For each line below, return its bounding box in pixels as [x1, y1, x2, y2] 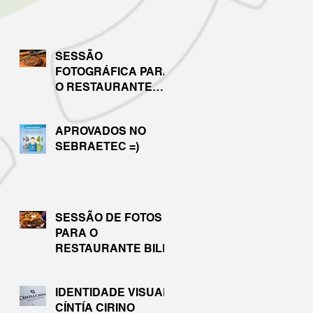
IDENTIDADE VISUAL [55, 285, 170, 299]
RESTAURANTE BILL [55, 241, 169, 255]
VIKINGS [55, 95, 101, 109]
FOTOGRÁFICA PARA [55, 64, 171, 78]
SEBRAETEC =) [55, 139, 139, 153]
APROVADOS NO [55, 124, 146, 138]
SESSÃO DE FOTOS [55, 210, 162, 224]
